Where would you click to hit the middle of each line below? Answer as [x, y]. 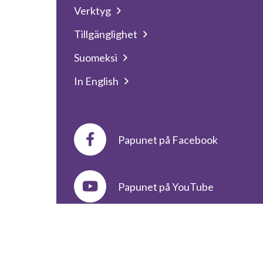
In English [96, 81]
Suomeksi [96, 58]
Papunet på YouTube [166, 186]
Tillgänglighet [106, 34]
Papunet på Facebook [168, 139]
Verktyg [92, 11]
